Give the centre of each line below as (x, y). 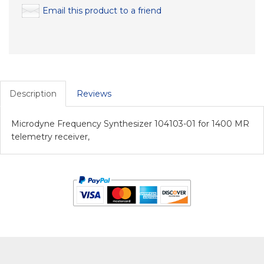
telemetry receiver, (50, 137)
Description (33, 94)
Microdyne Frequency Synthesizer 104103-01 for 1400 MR (130, 124)
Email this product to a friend (102, 11)
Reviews (94, 94)
